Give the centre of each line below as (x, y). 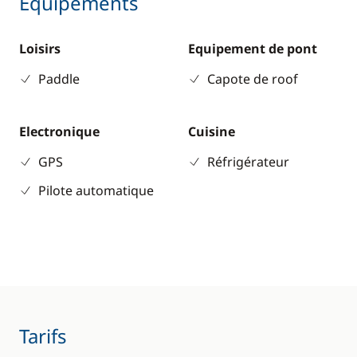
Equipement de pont (253, 49)
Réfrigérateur (248, 162)
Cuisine (212, 131)
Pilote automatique (96, 190)
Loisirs (40, 49)
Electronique (59, 131)
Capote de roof (253, 79)
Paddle (59, 79)
